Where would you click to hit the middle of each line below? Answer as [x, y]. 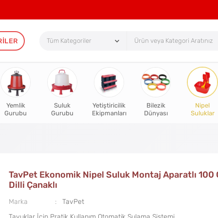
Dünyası [156, 113]
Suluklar [202, 113]
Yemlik [16, 106]
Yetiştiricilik [109, 106]
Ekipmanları [109, 113]
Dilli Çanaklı [33, 185]
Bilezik [156, 106]
